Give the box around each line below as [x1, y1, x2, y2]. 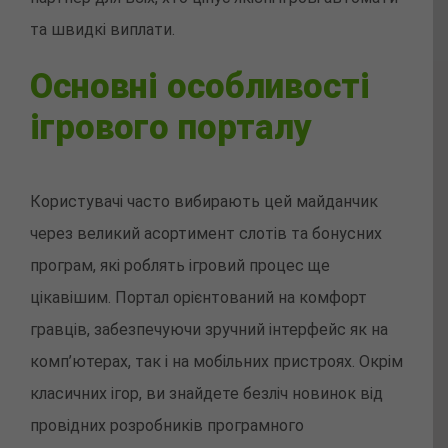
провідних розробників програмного [30, 416, 304, 436]
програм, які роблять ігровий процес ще [30, 256, 330, 276]
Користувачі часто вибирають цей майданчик [30, 192, 378, 212]
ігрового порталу [30, 107, 312, 148]
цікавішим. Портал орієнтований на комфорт [30, 288, 367, 308]
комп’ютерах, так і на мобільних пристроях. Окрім [30, 352, 403, 372]
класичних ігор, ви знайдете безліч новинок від [30, 384, 383, 404]
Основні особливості [30, 66, 370, 107]
